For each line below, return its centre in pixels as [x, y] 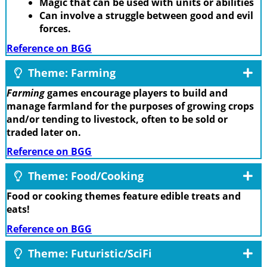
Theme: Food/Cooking [84, 176]
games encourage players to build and [136, 93]
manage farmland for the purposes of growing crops [130, 106]
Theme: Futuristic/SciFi [89, 253]
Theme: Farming [70, 72]
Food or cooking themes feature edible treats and [124, 196]
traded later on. [44, 132]
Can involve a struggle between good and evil [146, 16]
